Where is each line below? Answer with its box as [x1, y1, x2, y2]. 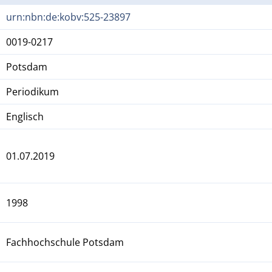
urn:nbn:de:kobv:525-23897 [6, 10, 131, 24]
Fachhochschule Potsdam [6, 235, 124, 249]
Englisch [6, 109, 44, 123]
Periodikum [6, 84, 59, 98]
